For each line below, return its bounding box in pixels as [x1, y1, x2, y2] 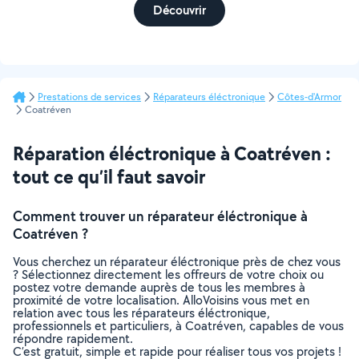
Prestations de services [38, 90, 141, 103]
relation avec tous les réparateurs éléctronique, [13, 305, 270, 321]
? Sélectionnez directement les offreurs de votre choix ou [13, 266, 324, 283]
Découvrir [153, 2, 206, 18]
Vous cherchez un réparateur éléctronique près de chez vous [13, 253, 341, 270]
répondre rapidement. [13, 330, 133, 347]
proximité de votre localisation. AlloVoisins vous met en [13, 292, 309, 309]
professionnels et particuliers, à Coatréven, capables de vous [13, 317, 344, 334]
